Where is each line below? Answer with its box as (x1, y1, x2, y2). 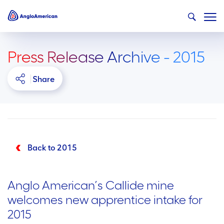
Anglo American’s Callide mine (7, 178, 174, 192)
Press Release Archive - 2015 (7, 47, 205, 66)
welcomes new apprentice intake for (7, 192, 202, 207)
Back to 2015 (27, 143, 77, 152)
